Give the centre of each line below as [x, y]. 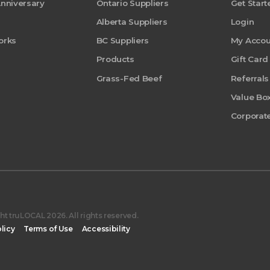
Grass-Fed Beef [129, 78]
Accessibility [106, 228]
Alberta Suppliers [132, 21]
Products [115, 59]
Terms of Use [48, 228]
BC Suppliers [123, 40]
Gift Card [250, 59]
